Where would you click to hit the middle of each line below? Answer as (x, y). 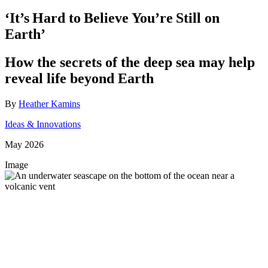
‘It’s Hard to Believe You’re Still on (112, 18)
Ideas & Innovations (43, 124)
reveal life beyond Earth (79, 79)
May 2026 (24, 145)
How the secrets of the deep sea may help (130, 63)
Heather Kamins (49, 104)
